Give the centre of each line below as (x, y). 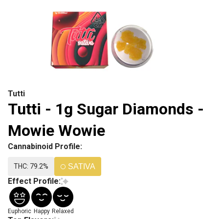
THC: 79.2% (31, 166)
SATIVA (82, 166)
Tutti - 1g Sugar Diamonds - (106, 109)
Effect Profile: (34, 181)
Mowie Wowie (56, 131)
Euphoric (20, 211)
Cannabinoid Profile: (45, 146)
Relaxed (63, 211)
